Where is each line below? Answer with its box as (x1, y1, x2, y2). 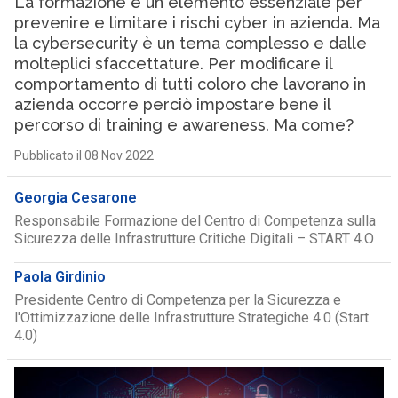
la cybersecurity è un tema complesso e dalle (13, 34, 367, 52)
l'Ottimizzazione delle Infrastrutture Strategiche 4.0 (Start (13, 309, 369, 326)
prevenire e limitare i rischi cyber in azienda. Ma (13, 13, 380, 32)
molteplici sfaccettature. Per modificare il (13, 54, 332, 73)
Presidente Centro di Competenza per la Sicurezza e (13, 291, 341, 308)
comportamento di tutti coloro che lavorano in (13, 75, 366, 93)
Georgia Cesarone (13, 189, 137, 206)
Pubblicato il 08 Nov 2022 (13, 148, 154, 163)
